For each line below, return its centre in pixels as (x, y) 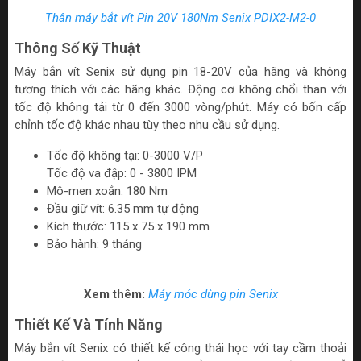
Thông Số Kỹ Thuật (78, 48)
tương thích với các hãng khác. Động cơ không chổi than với (180, 89)
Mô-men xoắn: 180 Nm (107, 191)
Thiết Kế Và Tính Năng (89, 324)
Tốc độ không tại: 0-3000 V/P (125, 155)
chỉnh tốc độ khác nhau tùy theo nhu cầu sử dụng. (147, 124)
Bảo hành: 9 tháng (94, 244)
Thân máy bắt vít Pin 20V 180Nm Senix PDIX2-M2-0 (180, 17)
